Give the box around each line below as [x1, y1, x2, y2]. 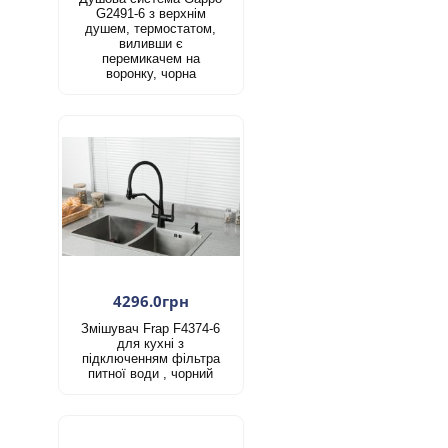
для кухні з [117, 335, 185, 351]
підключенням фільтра [81, 350, 220, 366]
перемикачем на [101, 50, 200, 66]
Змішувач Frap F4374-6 [81, 320, 221, 336]
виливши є [118, 35, 183, 51]
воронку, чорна [105, 65, 196, 81]
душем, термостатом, [85, 20, 217, 36]
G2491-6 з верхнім [95, 5, 206, 21]
